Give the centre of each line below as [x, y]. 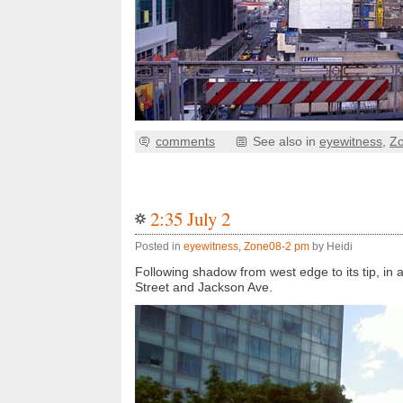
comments [185, 142]
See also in [286, 142]
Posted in [159, 246]
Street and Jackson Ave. [204, 287]
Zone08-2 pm [277, 246]
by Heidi [331, 246]
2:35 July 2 [190, 219]
